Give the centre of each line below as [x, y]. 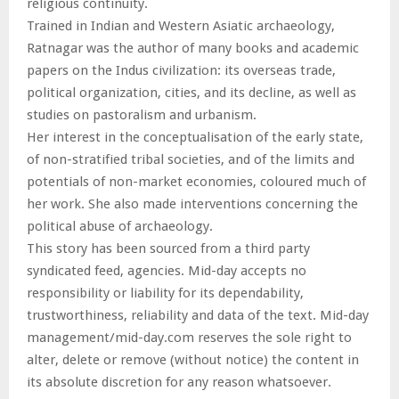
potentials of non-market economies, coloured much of [196, 181]
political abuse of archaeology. [122, 226]
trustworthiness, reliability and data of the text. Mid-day [198, 315]
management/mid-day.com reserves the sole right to [189, 337]
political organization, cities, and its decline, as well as [191, 92]
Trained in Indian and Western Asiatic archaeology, [181, 25]
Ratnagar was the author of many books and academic [193, 48]
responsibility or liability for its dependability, [165, 293]
